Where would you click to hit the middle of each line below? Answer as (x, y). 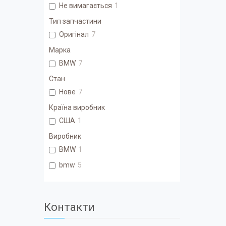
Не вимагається (86, 6)
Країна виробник (77, 108)
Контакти (69, 207)
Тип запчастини (75, 21)
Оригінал (74, 35)
